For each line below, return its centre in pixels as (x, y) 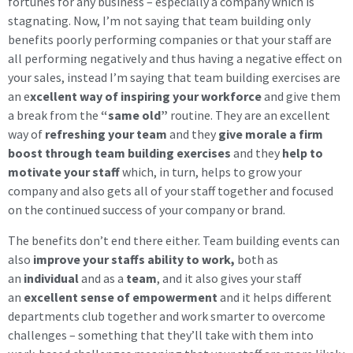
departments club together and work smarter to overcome (167, 316)
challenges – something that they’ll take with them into (161, 334)
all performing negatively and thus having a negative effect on (175, 59)
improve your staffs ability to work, (133, 259)
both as (256, 259)
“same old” (134, 115)
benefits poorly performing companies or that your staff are (170, 40)
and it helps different (275, 297)
